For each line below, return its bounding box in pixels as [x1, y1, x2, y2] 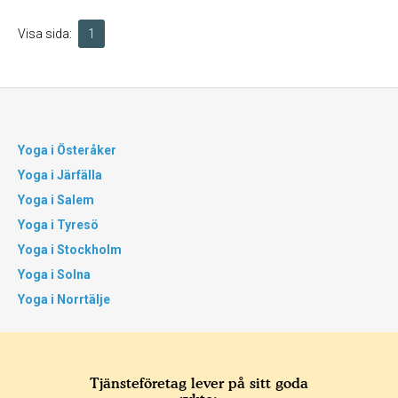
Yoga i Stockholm [18, 243, 122, 257]
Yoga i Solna [18, 267, 91, 282]
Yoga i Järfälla [18, 168, 102, 182]
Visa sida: [18, 27, 72, 41]
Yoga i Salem [18, 193, 94, 207]
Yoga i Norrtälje [18, 292, 110, 306]
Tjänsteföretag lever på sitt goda [89, 374, 308, 392]
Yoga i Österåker [18, 143, 116, 157]
